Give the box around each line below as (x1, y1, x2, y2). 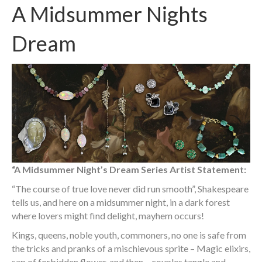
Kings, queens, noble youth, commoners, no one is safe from (12, 229, 246, 240)
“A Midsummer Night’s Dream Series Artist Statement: (12, 163, 246, 175)
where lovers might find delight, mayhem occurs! (12, 209, 204, 221)
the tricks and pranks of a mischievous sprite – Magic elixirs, (12, 242, 250, 254)
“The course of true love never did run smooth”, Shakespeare (12, 182, 249, 194)
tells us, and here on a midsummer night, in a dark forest (12, 196, 230, 208)
